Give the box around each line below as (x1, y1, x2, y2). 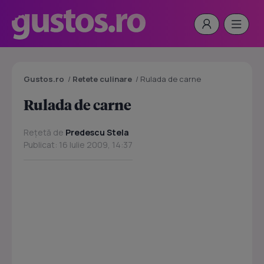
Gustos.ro (24, 74, 64, 84)
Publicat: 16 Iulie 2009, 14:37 (24, 139, 133, 150)
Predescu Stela (65, 127, 129, 138)
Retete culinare (72, 74, 132, 84)
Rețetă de (24, 127, 65, 138)
